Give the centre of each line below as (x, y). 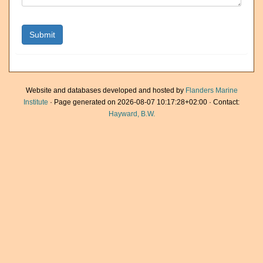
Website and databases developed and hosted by (105, 90)
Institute (36, 102)
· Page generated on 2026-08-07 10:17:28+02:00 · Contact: (144, 102)
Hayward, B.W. (131, 114)
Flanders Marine (211, 90)
